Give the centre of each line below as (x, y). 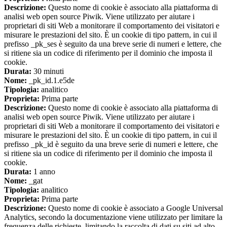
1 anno (43, 172)
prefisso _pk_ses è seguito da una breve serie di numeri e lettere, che (113, 44)
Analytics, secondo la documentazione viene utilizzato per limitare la (113, 217)
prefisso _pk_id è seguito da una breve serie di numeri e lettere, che (111, 144)
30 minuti (48, 71)
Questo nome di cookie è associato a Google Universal (135, 208)
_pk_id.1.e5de (51, 81)
